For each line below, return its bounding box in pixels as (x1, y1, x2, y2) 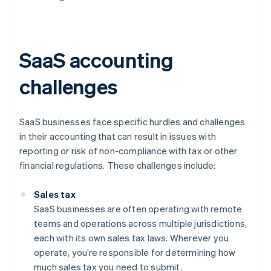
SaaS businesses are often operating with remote (34, 203, 243, 215)
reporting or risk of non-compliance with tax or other (19, 145, 238, 157)
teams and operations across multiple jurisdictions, (34, 217, 247, 230)
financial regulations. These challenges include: (19, 159, 216, 172)
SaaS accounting (19, 47, 174, 73)
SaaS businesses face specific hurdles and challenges (19, 116, 246, 128)
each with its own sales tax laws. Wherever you (34, 232, 229, 244)
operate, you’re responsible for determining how (34, 246, 236, 259)
